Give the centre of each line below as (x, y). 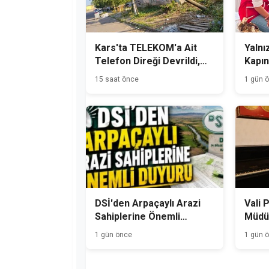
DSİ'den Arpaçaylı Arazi (148, 204)
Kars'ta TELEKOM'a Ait (146, 47)
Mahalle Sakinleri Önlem (150, 74)
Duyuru (111, 230)
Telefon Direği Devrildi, (147, 61)
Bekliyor (113, 87)
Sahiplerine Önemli (138, 217)
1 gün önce (113, 235)
